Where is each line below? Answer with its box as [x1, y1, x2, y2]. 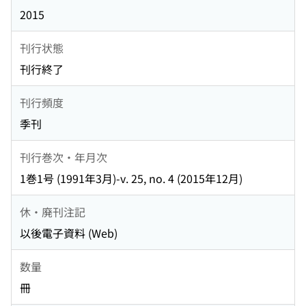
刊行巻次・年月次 [20, 148, 107, 165]
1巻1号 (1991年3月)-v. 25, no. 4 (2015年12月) [20, 170, 242, 187]
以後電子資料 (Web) [20, 225, 117, 242]
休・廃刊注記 [20, 203, 85, 220]
